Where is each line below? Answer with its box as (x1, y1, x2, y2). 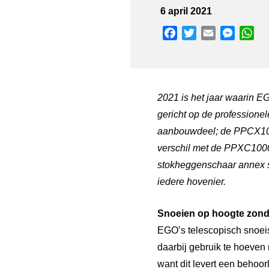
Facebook (177, 28, 220, 38)
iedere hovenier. (157, 177, 226, 187)
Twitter (196, 28, 225, 38)
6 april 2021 (160, 6, 212, 16)
